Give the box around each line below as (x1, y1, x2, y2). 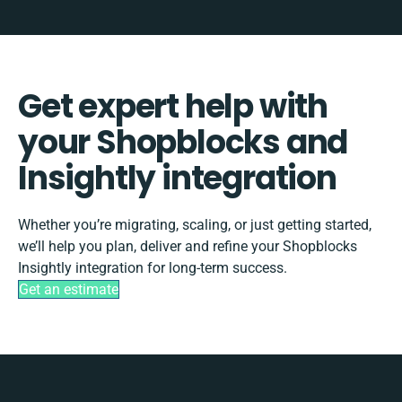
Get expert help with (18, 83, 328, 129)
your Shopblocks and (18, 118, 348, 165)
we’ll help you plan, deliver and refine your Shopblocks (18, 237, 357, 255)
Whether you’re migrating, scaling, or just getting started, (18, 215, 371, 233)
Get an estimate (19, 280, 118, 298)
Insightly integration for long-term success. (18, 258, 287, 276)
